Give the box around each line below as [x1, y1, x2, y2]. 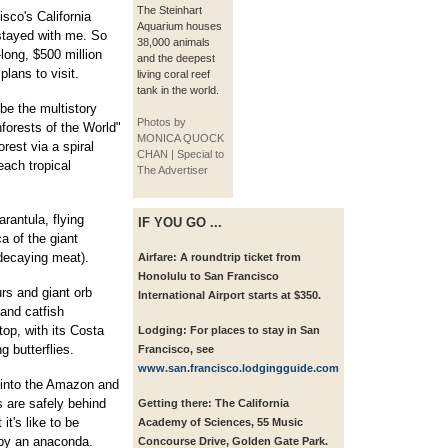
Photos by [137, 116, 186, 129]
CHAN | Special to [137, 148, 224, 161]
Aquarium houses [137, 20, 222, 33]
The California [212, 397, 289, 410]
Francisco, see [138, 343, 214, 356]
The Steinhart [137, 4, 202, 17]
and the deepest [137, 52, 215, 65]
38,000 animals [137, 36, 210, 49]
